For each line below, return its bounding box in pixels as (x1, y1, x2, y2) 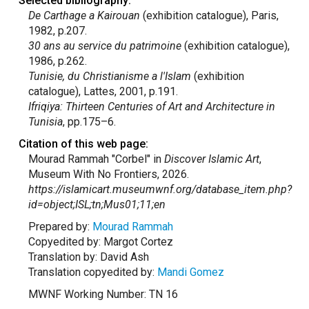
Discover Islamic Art (163, 152, 259, 166)
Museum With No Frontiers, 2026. (28, 168, 189, 181)
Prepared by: (28, 220, 92, 233)
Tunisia (28, 115, 63, 128)
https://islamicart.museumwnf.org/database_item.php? (28, 183, 292, 196)
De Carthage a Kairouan (28, 9, 140, 22)
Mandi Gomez (157, 266, 224, 279)
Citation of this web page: (18, 137, 148, 150)
